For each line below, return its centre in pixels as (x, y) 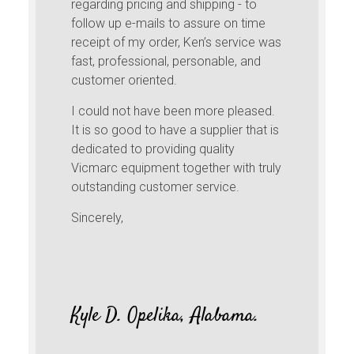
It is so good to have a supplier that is (175, 130)
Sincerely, (98, 218)
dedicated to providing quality (153, 149)
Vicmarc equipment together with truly (177, 168)
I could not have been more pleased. (173, 111)
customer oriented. (124, 81)
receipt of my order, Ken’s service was (177, 43)
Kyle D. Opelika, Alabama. (165, 316)
